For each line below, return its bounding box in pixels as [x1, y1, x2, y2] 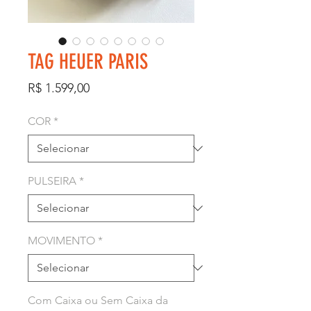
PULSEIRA [28, 174, 76, 187]
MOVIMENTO [28, 233, 95, 247]
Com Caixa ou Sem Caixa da [28, 293, 168, 307]
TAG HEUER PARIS [28, 49, 148, 74]
